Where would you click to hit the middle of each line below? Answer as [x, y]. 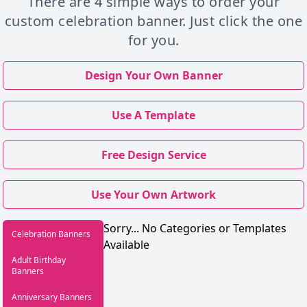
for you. [153, 40]
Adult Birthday [39, 260]
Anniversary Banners [52, 297]
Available [126, 245]
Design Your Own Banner [153, 75]
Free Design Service [153, 155]
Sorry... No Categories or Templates [195, 228]
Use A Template [153, 115]
